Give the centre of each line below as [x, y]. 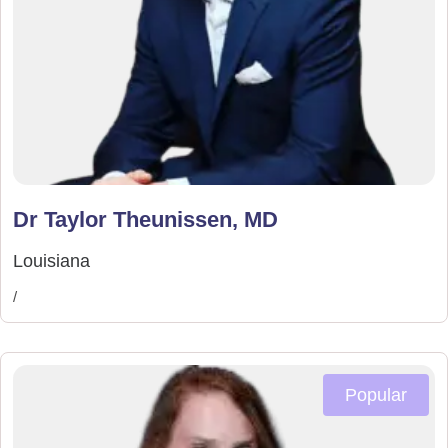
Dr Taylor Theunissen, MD [145, 219]
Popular [376, 394]
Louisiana [51, 260]
